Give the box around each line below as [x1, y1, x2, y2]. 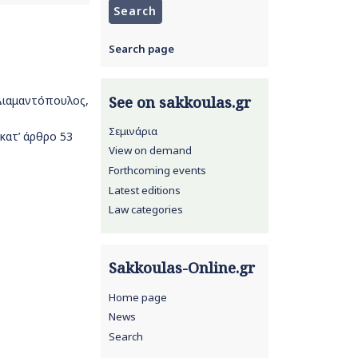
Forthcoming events [108, 162, 206, 177]
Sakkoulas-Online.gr [108, 258, 255, 278]
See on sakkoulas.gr [108, 92, 251, 112]
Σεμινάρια [108, 123, 157, 138]
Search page [108, 41, 174, 56]
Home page [108, 289, 167, 304]
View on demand [108, 143, 192, 158]
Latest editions [108, 182, 181, 197]
